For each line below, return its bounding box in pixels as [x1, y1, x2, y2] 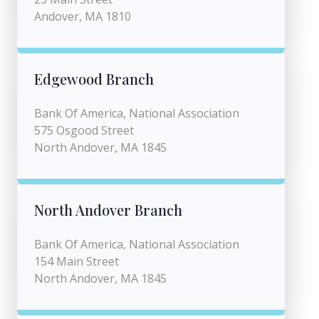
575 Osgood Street [34, 122, 134, 138]
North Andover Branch [34, 200, 182, 219]
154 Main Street [34, 253, 119, 269]
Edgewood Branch [34, 69, 154, 88]
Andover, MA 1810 [34, 9, 131, 24]
